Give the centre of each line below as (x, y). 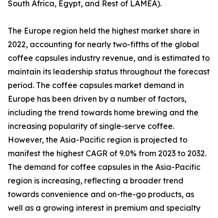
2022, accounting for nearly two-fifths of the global (103, 45)
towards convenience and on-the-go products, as (101, 194)
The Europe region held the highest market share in (104, 31)
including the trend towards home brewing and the (103, 113)
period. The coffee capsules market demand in (96, 85)
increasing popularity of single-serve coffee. (91, 126)
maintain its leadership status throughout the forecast (109, 72)
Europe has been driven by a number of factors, (97, 99)
